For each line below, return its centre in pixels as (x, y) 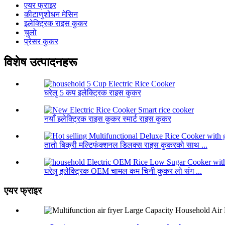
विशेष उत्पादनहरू (41, 63)
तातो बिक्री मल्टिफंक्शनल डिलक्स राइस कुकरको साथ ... (126, 145)
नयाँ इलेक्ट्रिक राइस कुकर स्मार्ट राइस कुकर (108, 119)
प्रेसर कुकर (41, 41)
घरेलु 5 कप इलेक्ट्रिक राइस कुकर (93, 93)
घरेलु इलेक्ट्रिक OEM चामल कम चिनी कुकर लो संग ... (123, 171)
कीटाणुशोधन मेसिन (51, 14)
